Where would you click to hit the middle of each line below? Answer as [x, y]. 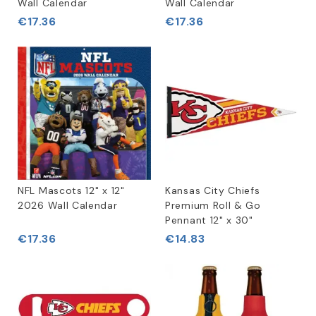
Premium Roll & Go [213, 205]
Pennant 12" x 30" [209, 220]
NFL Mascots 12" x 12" [71, 190]
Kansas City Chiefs [213, 190]
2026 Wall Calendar [68, 205]
